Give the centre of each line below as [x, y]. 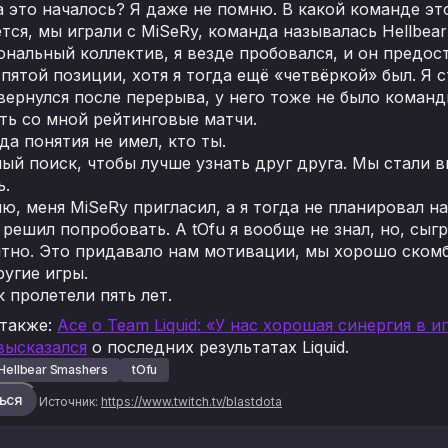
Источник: [68, 401]
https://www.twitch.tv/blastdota [191, 401]
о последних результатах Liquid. [218, 347]
